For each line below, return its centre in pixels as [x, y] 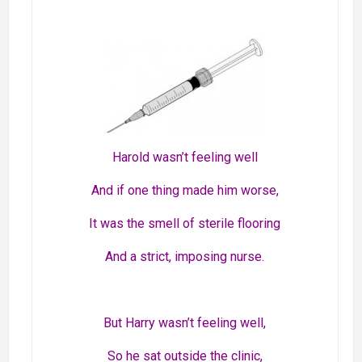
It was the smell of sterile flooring [185, 224]
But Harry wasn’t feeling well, [185, 323]
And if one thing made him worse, [185, 191]
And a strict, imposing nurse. [185, 257]
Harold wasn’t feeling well [185, 158]
